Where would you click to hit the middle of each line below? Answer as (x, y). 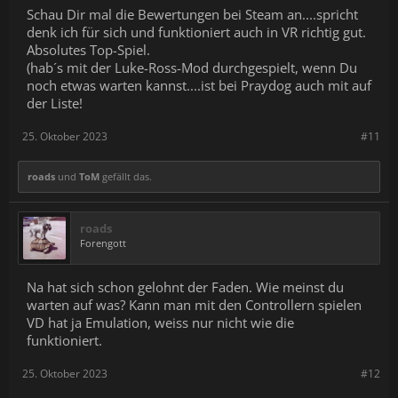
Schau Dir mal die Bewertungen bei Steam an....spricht (192, 14)
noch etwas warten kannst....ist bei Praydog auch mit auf (199, 85)
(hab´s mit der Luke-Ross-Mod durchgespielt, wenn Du (192, 68)
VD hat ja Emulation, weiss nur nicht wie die (160, 322)
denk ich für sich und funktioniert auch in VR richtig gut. (196, 32)
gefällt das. (126, 176)
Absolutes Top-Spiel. (88, 50)
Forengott (103, 243)
